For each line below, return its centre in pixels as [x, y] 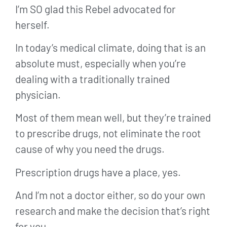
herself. [33, 24]
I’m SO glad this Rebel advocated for [96, 9]
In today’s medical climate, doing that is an [110, 48]
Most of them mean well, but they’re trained [113, 118]
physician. [38, 95]
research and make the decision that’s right [113, 211]
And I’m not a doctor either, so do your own [110, 195]
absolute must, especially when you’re [101, 63]
